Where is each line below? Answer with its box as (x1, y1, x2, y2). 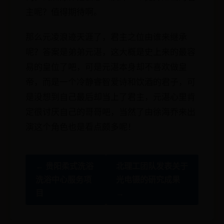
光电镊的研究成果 (116, 174, 180, 185)
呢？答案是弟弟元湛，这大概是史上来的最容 (25, 46, 195, 57)
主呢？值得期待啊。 (25, 6, 102, 17)
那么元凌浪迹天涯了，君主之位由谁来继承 (25, 31, 187, 42)
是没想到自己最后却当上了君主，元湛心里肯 (25, 91, 195, 102)
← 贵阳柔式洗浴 (35, 160, 93, 171)
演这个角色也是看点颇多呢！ (25, 121, 136, 132)
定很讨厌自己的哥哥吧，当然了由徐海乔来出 (25, 106, 195, 117)
